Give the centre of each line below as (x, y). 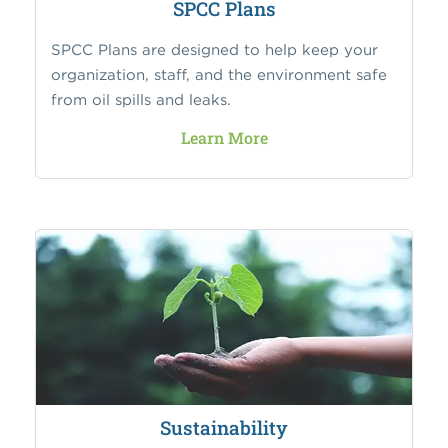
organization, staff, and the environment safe (219, 74)
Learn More (224, 137)
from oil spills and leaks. (141, 99)
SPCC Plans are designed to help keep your (214, 49)
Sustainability (224, 427)
